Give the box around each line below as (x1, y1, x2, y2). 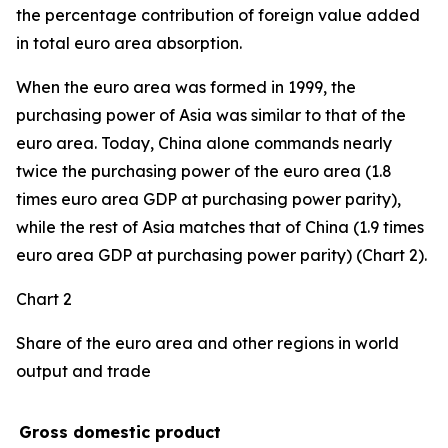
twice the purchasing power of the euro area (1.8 (16, 161, 392, 181)
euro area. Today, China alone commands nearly (16, 133, 392, 153)
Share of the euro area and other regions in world (16, 333, 399, 353)
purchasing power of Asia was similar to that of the (16, 105, 406, 125)
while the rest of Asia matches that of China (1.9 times (16, 217, 424, 237)
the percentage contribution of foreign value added (16, 5, 420, 25)
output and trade (16, 361, 151, 381)
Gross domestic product (19, 422, 221, 442)
